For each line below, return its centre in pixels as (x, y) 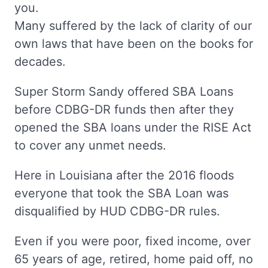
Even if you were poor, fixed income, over (133, 241)
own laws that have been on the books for (134, 44)
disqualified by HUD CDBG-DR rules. (117, 211)
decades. (40, 62)
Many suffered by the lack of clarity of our (133, 26)
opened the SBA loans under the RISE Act (133, 127)
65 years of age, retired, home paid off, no (134, 259)
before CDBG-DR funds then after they (124, 109)
